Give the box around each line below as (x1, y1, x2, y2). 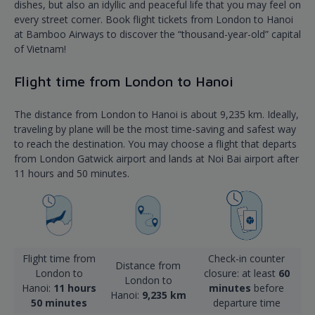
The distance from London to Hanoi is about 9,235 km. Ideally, (14, 108, 299, 122)
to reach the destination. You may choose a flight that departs (14, 137, 297, 151)
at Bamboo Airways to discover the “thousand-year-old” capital (14, 27, 301, 41)
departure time (212, 296, 281, 310)
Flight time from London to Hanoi (14, 73, 233, 90)
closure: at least (203, 266, 278, 281)
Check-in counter (208, 252, 285, 266)
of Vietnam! (14, 42, 66, 56)
